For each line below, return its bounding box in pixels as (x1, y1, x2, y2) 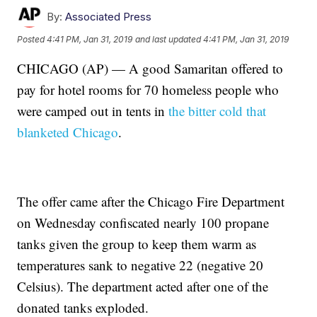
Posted (17, 33, 47, 45)
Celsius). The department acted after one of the (17, 277, 269, 296)
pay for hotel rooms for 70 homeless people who (17, 81, 279, 99)
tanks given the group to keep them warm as (17, 235, 257, 253)
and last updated (135, 33, 202, 45)
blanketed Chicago (17, 123, 119, 142)
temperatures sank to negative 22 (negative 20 (17, 256, 264, 275)
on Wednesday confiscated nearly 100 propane (17, 214, 270, 232)
